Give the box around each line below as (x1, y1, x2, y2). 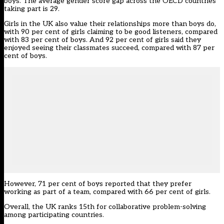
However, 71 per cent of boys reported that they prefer (4, 179, 191, 188)
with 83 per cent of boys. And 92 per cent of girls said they (4, 35, 201, 44)
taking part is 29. (4, 4, 59, 13)
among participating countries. (4, 210, 104, 219)
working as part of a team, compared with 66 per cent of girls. (4, 187, 210, 196)
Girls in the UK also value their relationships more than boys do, (4, 19, 216, 28)
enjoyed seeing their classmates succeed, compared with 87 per (4, 43, 214, 52)
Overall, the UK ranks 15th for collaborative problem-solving (4, 202, 206, 211)
